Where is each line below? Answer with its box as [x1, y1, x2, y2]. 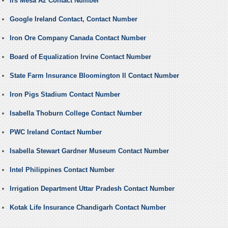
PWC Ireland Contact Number [9, 128, 102, 136]
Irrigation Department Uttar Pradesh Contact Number [9, 185, 175, 193]
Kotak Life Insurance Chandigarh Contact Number [9, 204, 166, 212]
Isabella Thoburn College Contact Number [9, 109, 142, 118]
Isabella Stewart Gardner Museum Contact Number [9, 147, 169, 155]
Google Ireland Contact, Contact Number [9, 15, 137, 23]
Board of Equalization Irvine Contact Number [9, 53, 151, 61]
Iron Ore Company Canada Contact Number [9, 34, 146, 42]
